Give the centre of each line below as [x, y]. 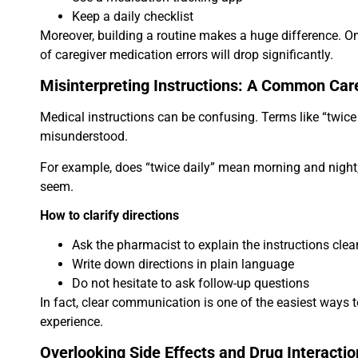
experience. [72, 322]
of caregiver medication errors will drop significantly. [187, 54]
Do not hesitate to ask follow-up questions [191, 283]
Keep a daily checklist [133, 16]
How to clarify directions [109, 215]
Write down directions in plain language [183, 264]
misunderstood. [84, 137]
